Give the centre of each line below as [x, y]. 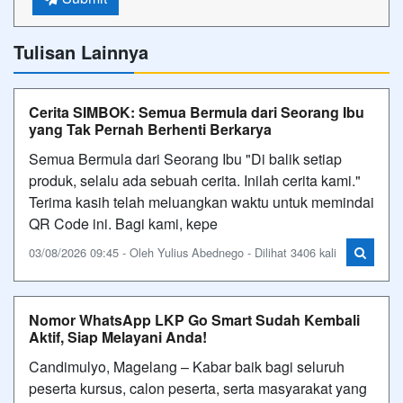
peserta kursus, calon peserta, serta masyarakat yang [198, 388]
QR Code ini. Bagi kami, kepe [123, 223]
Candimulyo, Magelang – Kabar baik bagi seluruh [187, 366]
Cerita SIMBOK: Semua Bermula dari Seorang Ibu [197, 112]
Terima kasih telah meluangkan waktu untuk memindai [201, 201]
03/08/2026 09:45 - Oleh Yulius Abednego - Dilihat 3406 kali [183, 252]
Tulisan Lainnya [81, 51]
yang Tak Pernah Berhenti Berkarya [150, 129]
